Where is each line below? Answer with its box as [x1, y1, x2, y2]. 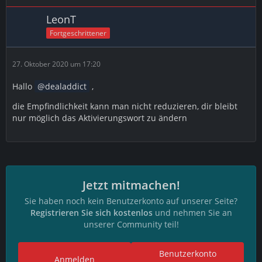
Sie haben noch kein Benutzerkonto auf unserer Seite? [25, 195, 237, 206]
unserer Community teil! [83, 219, 179, 230]
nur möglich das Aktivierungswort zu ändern [12, 112, 187, 123]
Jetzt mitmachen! [82, 177, 180, 193]
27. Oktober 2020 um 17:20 [12, 59, 101, 69]
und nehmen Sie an [152, 207, 232, 218]
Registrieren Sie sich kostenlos [30, 207, 153, 218]
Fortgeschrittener [50, 27, 106, 38]
